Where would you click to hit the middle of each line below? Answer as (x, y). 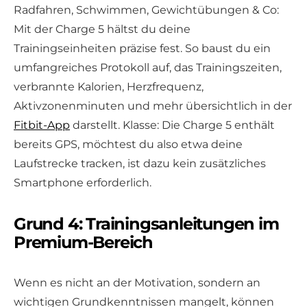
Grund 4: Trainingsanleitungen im (146, 223)
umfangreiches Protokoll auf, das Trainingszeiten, (148, 67)
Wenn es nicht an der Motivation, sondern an (137, 282)
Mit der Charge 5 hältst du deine (102, 29)
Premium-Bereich (84, 242)
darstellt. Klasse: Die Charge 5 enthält (172, 125)
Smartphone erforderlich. (83, 182)
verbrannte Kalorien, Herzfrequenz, (109, 86)
